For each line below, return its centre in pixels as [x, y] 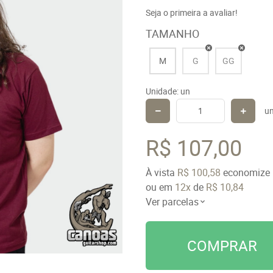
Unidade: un [168, 91]
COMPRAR [222, 245]
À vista [161, 172]
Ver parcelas [172, 201]
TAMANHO [172, 33]
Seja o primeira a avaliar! [192, 12]
